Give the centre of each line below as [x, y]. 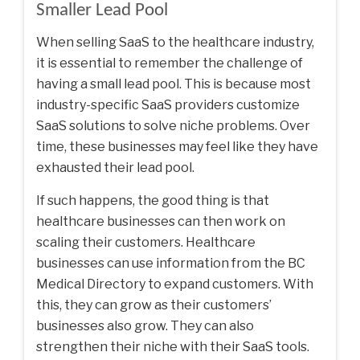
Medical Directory [91, 284]
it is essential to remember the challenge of [170, 63]
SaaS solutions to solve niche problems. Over [173, 125]
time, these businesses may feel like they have [177, 146]
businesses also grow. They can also [145, 325]
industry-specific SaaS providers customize [168, 104]
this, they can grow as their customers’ [154, 305]
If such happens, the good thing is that [153, 200]
